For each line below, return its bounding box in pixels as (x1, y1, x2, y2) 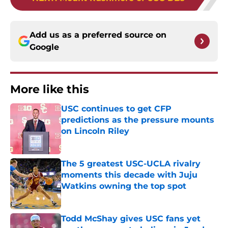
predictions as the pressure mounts (61, 115, 214, 125)
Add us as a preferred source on (30, 30, 166, 40)
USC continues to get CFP (61, 104, 172, 114)
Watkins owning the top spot (61, 181, 186, 191)
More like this (10, 82, 89, 97)
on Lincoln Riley (61, 126, 129, 136)
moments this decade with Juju (61, 170, 197, 180)
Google (30, 42, 59, 52)
